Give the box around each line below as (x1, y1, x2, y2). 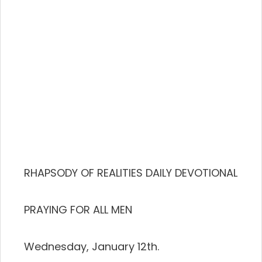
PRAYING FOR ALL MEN (24, 202, 132, 217)
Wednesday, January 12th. (24, 239, 159, 254)
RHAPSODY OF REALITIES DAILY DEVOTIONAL (24, 166, 237, 180)
